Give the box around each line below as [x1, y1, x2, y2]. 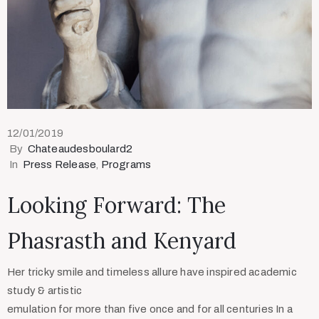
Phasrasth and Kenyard [7, 226, 236, 254]
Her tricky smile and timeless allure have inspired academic [7, 266, 297, 278]
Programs [100, 158, 152, 170]
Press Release [22, 158, 97, 170]
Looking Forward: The [7, 191, 226, 219]
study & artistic [7, 284, 83, 296]
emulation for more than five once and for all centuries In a [7, 303, 293, 315]
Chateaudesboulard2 [27, 142, 133, 155]
